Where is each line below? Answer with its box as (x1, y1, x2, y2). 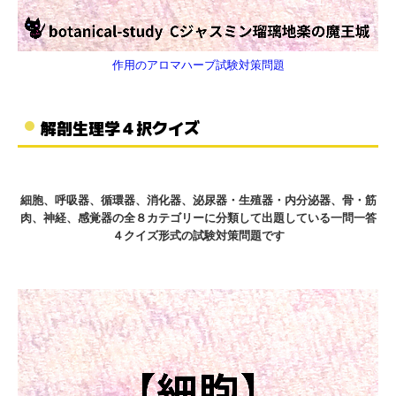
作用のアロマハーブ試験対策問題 (111, 58, 285, 72)
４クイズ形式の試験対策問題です (111, 229, 285, 243)
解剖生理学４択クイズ (41, 116, 200, 140)
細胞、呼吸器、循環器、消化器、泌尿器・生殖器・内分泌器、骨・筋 (19, 194, 377, 208)
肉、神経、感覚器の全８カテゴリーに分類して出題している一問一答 (19, 211, 377, 225)
